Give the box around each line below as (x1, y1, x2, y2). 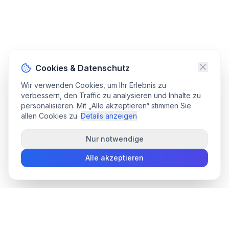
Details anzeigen (81, 111, 137, 120)
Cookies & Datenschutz (35, 63, 130, 73)
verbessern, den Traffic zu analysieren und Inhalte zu (21, 91, 201, 100)
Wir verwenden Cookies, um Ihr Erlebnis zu (21, 81, 166, 89)
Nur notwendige (85, 134, 144, 143)
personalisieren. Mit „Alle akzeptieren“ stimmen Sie (21, 101, 191, 110)
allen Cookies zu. (21, 111, 79, 120)
